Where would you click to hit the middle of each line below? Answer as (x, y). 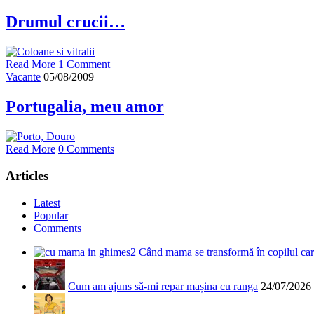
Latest (47, 203)
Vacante (23, 76)
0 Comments (86, 149)
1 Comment (84, 64)
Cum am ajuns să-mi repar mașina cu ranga (163, 287)
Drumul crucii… (66, 22)
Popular (51, 216)
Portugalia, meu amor (85, 106)
